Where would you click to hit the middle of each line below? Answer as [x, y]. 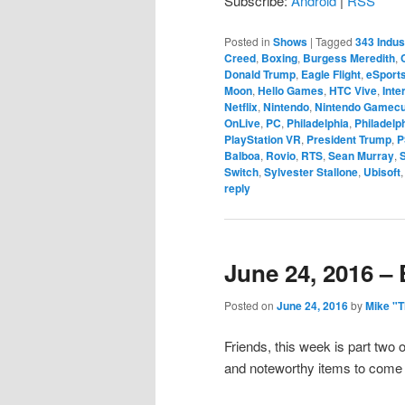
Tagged [334, 42]
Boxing [279, 58]
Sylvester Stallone [311, 172]
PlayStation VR [263, 140]
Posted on [250, 305]
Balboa [242, 156]
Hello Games [291, 91]
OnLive [242, 123]
